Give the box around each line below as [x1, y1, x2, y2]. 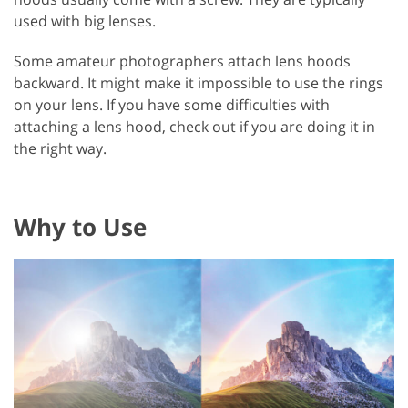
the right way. [14, 138, 107, 159]
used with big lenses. [14, 11, 156, 32]
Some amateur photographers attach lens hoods [14, 51, 351, 72]
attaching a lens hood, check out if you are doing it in [14, 117, 375, 138]
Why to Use [14, 210, 147, 244]
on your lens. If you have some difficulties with [14, 95, 330, 116]
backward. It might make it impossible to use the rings [14, 73, 383, 94]
